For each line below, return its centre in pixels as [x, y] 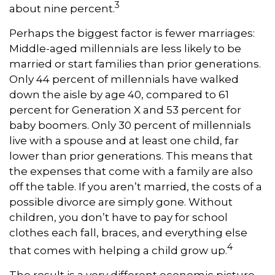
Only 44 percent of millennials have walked [124, 79]
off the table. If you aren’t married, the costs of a [136, 186]
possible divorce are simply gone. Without [121, 202]
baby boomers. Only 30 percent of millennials [130, 125]
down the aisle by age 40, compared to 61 [119, 94]
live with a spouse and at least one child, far [124, 140]
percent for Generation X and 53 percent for [125, 110]
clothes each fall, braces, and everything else [128, 232]
